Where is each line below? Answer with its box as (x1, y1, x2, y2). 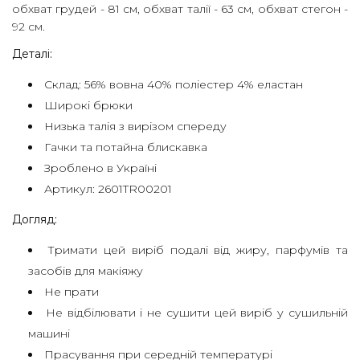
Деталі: (12, 47, 52, 62)
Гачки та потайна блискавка (44, 140, 207, 155)
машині (28, 326, 70, 342)
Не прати (44, 284, 99, 300)
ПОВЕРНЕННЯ (24, 275, 124, 290)
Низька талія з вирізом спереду (44, 119, 227, 134)
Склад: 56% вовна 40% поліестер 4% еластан (44, 77, 303, 92)
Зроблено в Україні (44, 161, 157, 176)
